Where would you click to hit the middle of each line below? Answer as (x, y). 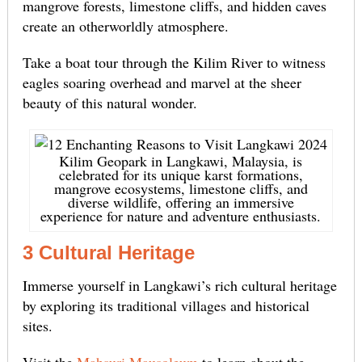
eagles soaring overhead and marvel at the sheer (162, 83)
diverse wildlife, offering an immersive (181, 202)
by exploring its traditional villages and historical (166, 306)
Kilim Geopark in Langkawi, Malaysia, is (181, 161)
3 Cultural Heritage (108, 253)
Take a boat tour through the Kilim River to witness (174, 63)
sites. (37, 326)
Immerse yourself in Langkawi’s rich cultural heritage (179, 286)
